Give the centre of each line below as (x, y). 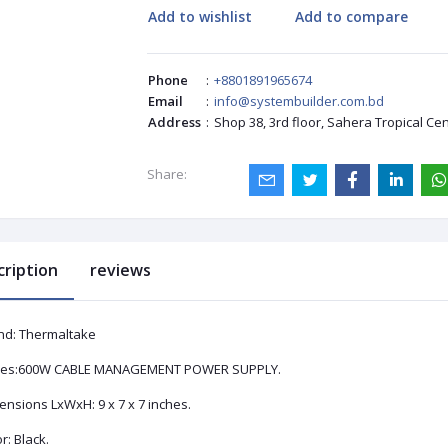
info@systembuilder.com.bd (298, 101)
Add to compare (352, 16)
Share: (166, 174)
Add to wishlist (199, 16)
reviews (120, 270)
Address (174, 122)
